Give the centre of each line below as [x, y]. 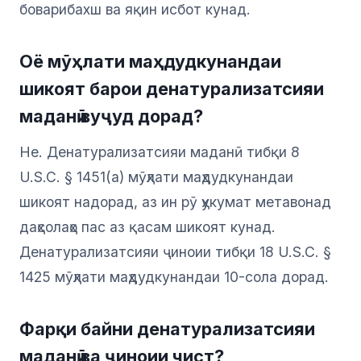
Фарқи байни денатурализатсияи [167, 329]
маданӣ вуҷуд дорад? [111, 116]
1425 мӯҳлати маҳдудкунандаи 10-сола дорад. [174, 277]
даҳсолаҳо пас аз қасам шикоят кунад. [147, 227]
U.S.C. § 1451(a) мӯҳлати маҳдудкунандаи [156, 177]
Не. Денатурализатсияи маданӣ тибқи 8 [160, 152]
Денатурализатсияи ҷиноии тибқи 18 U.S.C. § [175, 252]
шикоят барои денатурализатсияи [172, 89]
